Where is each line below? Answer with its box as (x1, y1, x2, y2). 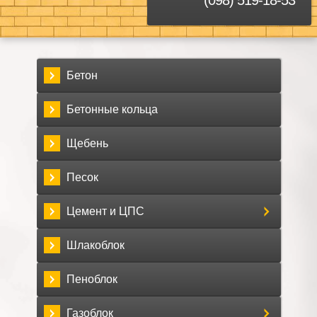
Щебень (66, 137, 108, 150)
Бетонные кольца (66, 103, 158, 116)
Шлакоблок (66, 239, 125, 252)
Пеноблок (66, 273, 117, 286)
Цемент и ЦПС (66, 205, 144, 218)
